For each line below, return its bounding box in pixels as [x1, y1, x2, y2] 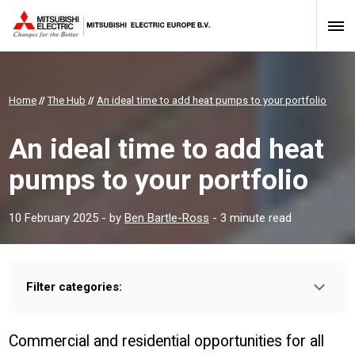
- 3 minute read [209, 210, 292, 225]
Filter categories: [26, 279, 122, 294]
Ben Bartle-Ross [124, 210, 209, 225]
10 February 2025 [9, 210, 98, 225]
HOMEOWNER [36, 315, 94, 326]
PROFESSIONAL [184, 315, 250, 326]
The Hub [48, 94, 86, 106]
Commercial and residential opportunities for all [9, 331, 324, 350]
